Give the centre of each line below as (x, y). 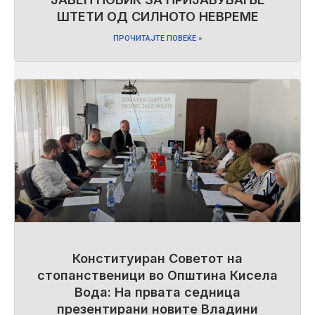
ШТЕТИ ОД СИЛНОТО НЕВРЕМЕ (157, 16)
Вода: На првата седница (157, 292)
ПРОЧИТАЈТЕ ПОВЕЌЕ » (157, 38)
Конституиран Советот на (157, 258)
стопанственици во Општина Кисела (157, 275)
